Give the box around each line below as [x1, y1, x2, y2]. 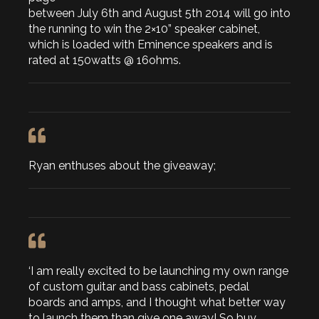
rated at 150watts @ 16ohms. [28, 53, 181, 68]
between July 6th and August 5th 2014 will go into [28, 6, 291, 21]
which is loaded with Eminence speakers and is [28, 38, 273, 52]
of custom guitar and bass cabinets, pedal [28, 280, 249, 294]
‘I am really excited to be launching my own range [28, 264, 288, 278]
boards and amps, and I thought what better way [28, 296, 286, 310]
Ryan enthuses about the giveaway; [28, 159, 216, 173]
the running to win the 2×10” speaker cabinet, [28, 22, 260, 36]
